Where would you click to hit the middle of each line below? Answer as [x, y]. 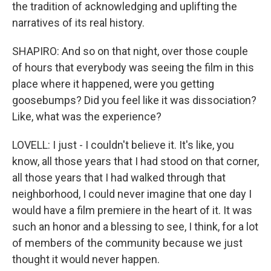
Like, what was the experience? [87, 116]
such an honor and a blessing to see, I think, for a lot [135, 227]
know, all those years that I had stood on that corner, [135, 161]
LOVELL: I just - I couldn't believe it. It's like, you [123, 145]
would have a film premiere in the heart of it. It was [132, 210]
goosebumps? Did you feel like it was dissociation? [134, 100]
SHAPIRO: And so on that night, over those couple [130, 51]
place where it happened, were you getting [113, 84]
